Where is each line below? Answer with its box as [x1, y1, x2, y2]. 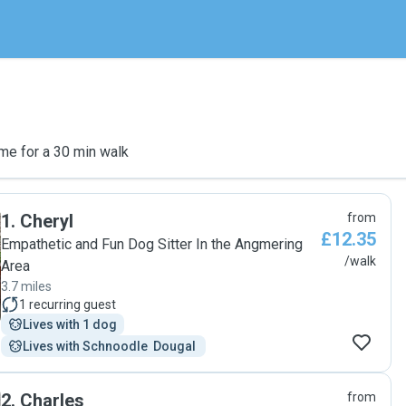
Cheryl [20, 210, 73, 232]
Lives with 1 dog [23, 317, 117, 332]
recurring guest [29, 297, 116, 312]
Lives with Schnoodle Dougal [23, 339, 198, 353]
